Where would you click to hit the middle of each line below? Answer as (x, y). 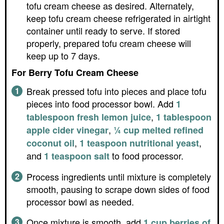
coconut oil (50, 143)
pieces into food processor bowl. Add (101, 104)
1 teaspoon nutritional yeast (139, 143)
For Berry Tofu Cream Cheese (75, 73)
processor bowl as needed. (80, 202)
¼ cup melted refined (158, 130)
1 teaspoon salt (77, 156)
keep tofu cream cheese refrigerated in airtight (118, 18)
